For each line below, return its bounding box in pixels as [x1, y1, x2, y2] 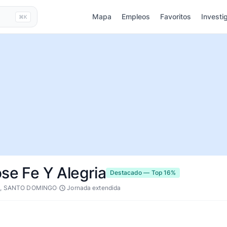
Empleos [122, 12, 150, 21]
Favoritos [160, 12, 191, 21]
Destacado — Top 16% [110, 169, 176, 176]
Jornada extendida [67, 184, 121, 192]
